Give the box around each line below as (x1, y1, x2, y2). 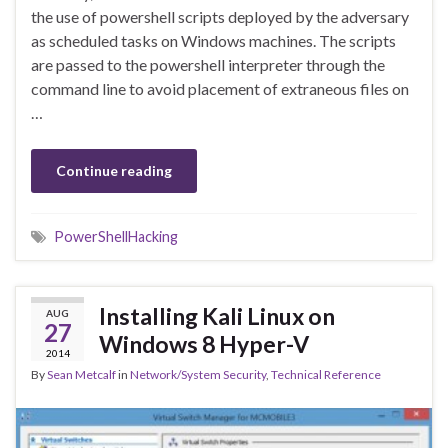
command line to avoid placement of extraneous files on (31, 79, 409, 99)
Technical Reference (271, 367, 381, 383)
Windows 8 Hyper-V (99, 330, 309, 359)
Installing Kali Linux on (99, 302, 335, 331)
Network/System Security (130, 367, 266, 383)
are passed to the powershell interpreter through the (31, 55, 385, 75)
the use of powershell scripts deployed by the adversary (31, 7, 409, 27)
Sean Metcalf (47, 367, 116, 383)
